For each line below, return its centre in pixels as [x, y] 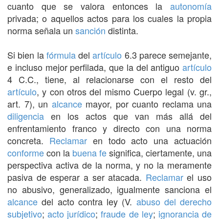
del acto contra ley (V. [87, 201]
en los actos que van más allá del [128, 116]
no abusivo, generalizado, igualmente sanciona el [109, 189]
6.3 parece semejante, [167, 55]
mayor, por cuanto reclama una [147, 103]
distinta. [122, 30]
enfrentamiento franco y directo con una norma [109, 128]
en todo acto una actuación [149, 140]
